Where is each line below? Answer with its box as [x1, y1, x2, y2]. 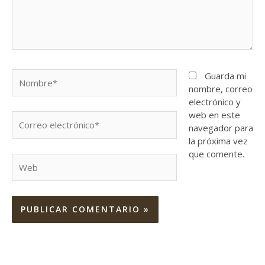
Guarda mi [204, 69, 246, 82]
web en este [188, 108, 240, 121]
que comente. [188, 147, 244, 160]
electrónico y [188, 95, 241, 108]
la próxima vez [188, 134, 248, 147]
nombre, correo [188, 82, 253, 95]
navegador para [188, 121, 253, 134]
